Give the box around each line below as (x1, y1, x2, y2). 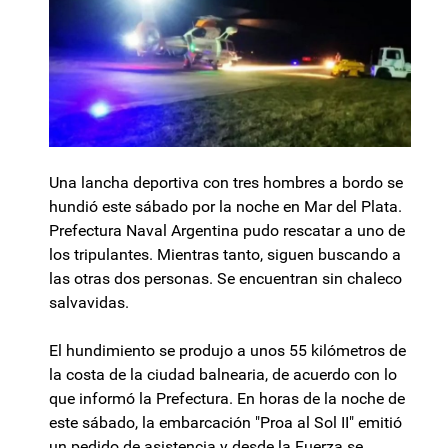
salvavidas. (49, 293, 129, 313)
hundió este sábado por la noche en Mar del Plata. (49, 197, 402, 217)
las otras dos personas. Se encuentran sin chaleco (49, 269, 402, 289)
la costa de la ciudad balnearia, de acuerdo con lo (49, 365, 397, 385)
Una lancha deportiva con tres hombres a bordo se (49, 173, 403, 193)
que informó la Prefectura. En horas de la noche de (49, 389, 405, 409)
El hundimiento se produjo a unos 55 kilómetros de (49, 341, 406, 361)
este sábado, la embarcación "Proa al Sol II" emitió (49, 413, 402, 433)
